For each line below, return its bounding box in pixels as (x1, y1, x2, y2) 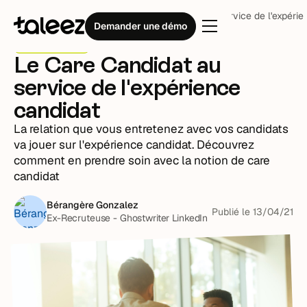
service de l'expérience (14, 74, 241, 101)
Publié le (211, 205, 253, 218)
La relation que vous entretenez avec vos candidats (14, 121, 289, 136)
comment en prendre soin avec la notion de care (14, 153, 271, 168)
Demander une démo (93, 19, 187, 32)
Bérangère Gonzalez (47, 199, 139, 211)
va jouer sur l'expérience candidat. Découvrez (14, 137, 255, 152)
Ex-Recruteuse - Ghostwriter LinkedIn (47, 212, 208, 224)
